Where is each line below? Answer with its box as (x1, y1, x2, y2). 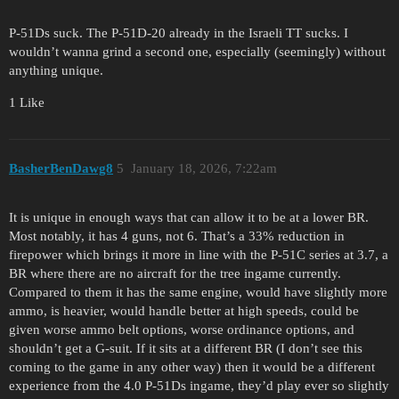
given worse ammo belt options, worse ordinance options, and (9, 322, 354, 337)
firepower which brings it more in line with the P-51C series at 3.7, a (9, 247, 388, 262)
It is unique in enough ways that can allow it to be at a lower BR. (9, 209, 369, 224)
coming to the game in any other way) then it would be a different (9, 359, 375, 374)
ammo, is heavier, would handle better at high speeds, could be (9, 303, 359, 318)
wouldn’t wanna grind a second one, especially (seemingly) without (9, 44, 386, 59)
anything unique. (9, 62, 103, 77)
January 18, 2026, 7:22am (130, 161, 277, 176)
